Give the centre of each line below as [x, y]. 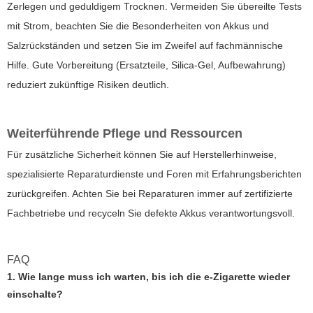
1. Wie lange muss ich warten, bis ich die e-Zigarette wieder [148, 276]
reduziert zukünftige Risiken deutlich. [88, 84]
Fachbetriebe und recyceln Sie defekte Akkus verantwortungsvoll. [151, 213]
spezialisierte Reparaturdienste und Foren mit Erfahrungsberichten [154, 174]
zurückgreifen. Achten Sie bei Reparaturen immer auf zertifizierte [150, 193]
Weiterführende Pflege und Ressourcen [125, 133]
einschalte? [35, 294]
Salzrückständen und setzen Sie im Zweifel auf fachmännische [145, 45]
